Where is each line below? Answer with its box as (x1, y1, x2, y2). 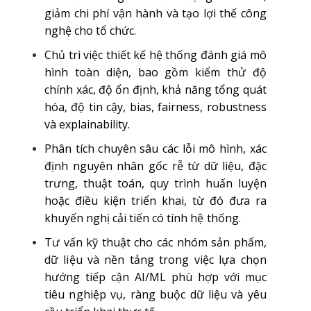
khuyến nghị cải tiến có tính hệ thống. (44, 210, 241, 226)
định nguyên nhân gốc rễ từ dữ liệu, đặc (44, 158, 267, 174)
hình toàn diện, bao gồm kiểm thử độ (44, 65, 267, 80)
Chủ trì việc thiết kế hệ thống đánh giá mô (44, 47, 267, 62)
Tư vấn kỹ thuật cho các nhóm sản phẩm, (44, 235, 267, 250)
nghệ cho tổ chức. (44, 23, 137, 38)
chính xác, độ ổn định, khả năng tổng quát (44, 82, 267, 97)
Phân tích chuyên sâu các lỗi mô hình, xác (44, 141, 267, 156)
